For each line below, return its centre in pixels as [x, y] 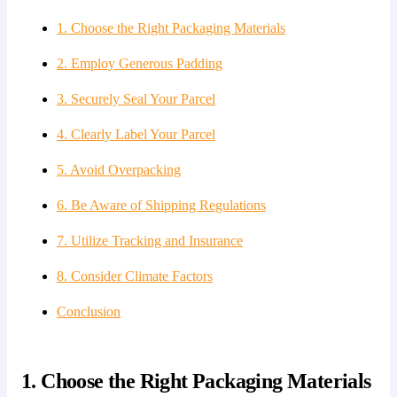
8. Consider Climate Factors [135, 276]
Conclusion [89, 311]
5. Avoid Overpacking [119, 169]
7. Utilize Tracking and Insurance [150, 240]
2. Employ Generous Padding [140, 63]
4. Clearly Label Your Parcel [136, 134]
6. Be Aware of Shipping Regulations [161, 205]
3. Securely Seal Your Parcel [136, 98]
